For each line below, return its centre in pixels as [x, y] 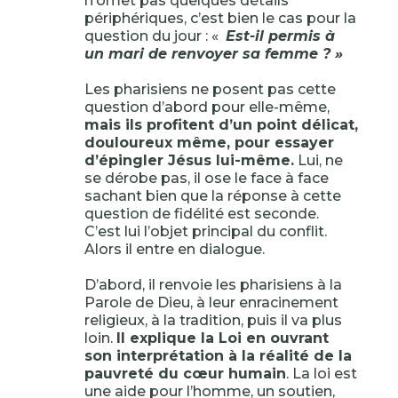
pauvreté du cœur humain [185, 374]
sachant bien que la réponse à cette [212, 196]
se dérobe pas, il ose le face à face [206, 178]
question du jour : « [153, 36]
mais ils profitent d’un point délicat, [221, 125]
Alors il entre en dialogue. [174, 249]
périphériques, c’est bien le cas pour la [220, 18]
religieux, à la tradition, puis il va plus [213, 320]
